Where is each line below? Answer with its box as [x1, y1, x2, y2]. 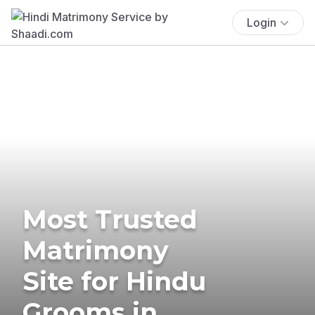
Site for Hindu [22, 265, 206, 297]
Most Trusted [22, 203, 198, 235]
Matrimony [22, 234, 169, 266]
